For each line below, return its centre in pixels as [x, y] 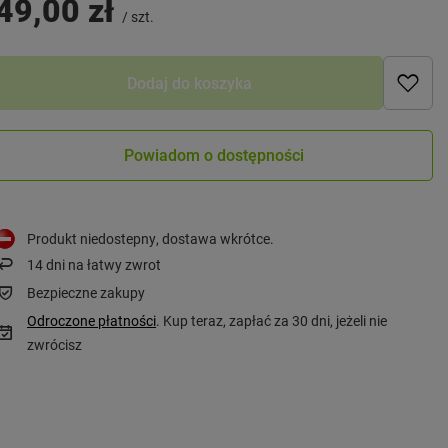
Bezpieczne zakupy [86, 292]
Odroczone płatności [92, 320]
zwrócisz [55, 344]
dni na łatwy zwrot [102, 264]
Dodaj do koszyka [189, 83]
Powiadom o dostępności [214, 155]
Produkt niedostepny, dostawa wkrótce [149, 238]
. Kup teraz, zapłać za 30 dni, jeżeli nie [272, 320]
